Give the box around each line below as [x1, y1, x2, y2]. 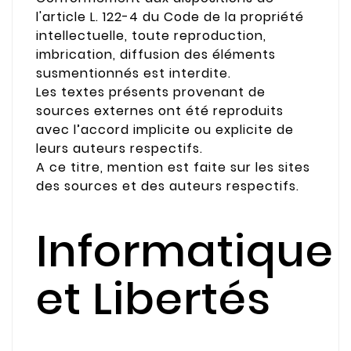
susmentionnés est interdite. [36, 64, 231, 83]
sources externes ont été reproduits [36, 102, 284, 121]
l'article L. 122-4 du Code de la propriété [36, 8, 304, 27]
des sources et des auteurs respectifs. [36, 177, 299, 196]
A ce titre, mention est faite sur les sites [36, 158, 310, 177]
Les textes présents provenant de [36, 83, 266, 102]
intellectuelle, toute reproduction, [36, 27, 266, 45]
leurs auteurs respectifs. [36, 139, 203, 158]
